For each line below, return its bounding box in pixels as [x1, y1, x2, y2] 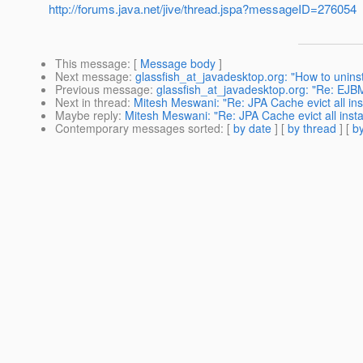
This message [55, 55, 127, 72]
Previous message [55, 81, 150, 98]
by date [233, 120, 271, 137]
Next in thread [55, 94, 127, 111]
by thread [288, 120, 336, 137]
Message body [140, 55, 216, 72]
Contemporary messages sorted [55, 120, 220, 137]
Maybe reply [55, 107, 118, 124]
